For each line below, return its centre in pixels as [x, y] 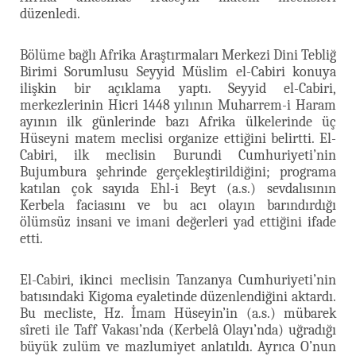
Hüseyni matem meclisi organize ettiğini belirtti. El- [178, 138]
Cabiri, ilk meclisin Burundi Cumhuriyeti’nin [178, 155]
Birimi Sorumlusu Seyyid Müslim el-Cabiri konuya [178, 72]
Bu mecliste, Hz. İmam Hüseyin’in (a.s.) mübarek [178, 313]
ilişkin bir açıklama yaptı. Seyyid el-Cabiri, [178, 88]
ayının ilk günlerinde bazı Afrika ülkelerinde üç [178, 122]
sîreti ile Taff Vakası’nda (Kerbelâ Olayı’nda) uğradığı [178, 330]
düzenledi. [50, 14]
